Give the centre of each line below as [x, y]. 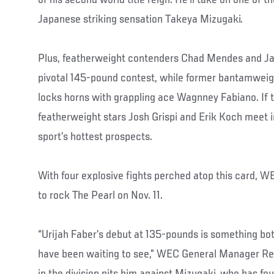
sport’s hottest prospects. [95, 137]
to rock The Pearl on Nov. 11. [100, 195]
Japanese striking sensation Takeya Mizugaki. [140, 19]
